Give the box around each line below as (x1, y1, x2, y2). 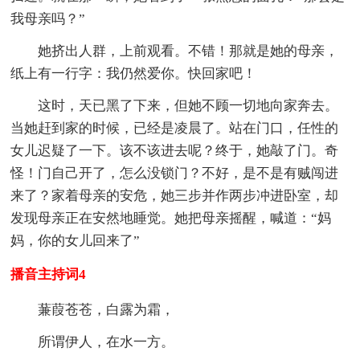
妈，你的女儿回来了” (10, 232, 141, 248)
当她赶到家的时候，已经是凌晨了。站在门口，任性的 (10, 120, 339, 136)
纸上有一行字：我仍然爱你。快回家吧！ (10, 65, 257, 81)
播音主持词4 (10, 266, 87, 282)
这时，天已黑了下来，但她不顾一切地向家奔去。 (38, 97, 339, 113)
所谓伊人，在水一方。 (38, 333, 175, 350)
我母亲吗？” (10, 10, 86, 27)
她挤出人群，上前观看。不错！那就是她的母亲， (38, 43, 339, 59)
